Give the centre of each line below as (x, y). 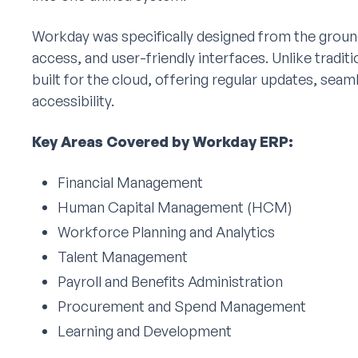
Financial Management (130, 182)
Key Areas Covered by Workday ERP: (163, 141)
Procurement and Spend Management (182, 306)
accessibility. (73, 101)
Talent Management (123, 257)
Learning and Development (145, 331)
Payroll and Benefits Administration (170, 281)
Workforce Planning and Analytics (166, 232)
